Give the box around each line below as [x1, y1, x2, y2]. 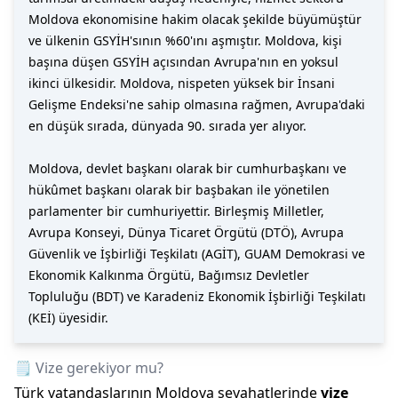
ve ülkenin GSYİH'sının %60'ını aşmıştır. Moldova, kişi [28, 32, 342, 49]
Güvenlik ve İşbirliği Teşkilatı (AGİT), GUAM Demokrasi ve [28, 245, 365, 262]
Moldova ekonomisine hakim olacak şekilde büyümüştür [28, 11, 362, 28]
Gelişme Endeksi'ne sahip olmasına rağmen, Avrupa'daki [28, 96, 365, 113]
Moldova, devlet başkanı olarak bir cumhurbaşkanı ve [28, 160, 346, 177]
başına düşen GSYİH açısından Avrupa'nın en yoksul [28, 53, 338, 70]
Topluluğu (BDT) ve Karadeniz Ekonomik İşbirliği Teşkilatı [28, 288, 366, 305]
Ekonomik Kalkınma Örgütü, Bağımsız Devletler [28, 267, 309, 283]
